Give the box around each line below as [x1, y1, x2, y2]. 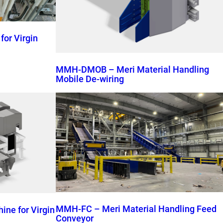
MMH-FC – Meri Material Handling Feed [56, 204, 217, 215]
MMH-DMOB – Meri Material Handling [56, 64, 209, 75]
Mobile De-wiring [56, 74, 124, 84]
